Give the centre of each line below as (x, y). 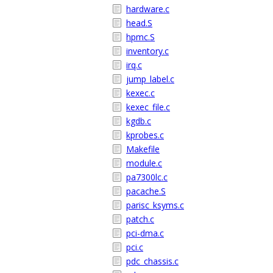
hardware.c (148, 9)
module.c (144, 163)
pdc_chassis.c (152, 261)
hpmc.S (140, 37)
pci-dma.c (145, 233)
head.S (139, 23)
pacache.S (146, 191)
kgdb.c (139, 121)
